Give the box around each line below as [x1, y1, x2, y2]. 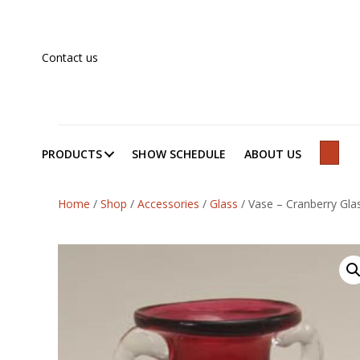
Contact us [42, 49, 98, 65]
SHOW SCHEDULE [132, 145, 227, 162]
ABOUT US [244, 145, 302, 162]
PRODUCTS [42, 145, 103, 162]
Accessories [137, 195, 199, 211]
